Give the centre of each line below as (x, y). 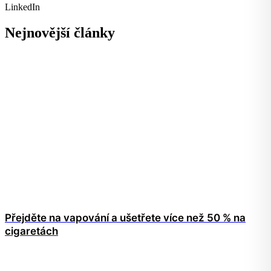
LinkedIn (22, 7)
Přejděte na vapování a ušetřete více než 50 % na (125, 218)
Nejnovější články (60, 33)
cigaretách (31, 231)
